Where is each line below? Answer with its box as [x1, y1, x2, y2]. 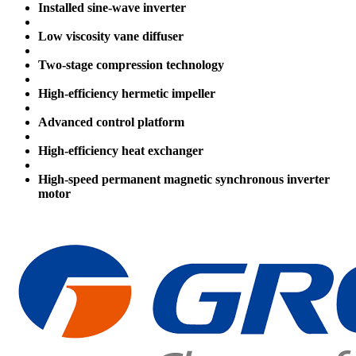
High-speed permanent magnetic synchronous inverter [38, 172, 330, 187]
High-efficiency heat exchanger [38, 144, 222, 158]
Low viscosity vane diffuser [38, 29, 184, 44]
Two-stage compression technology [38, 58, 224, 72]
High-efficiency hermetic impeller [38, 87, 215, 101]
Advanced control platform [38, 115, 203, 130]
